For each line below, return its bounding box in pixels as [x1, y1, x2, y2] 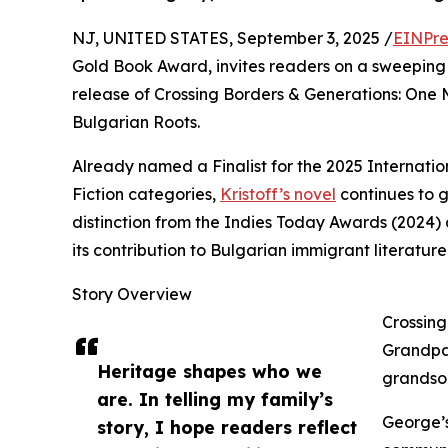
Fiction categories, [72, 184, 220, 205]
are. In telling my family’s [97, 388, 333, 411]
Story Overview [72, 284, 192, 305]
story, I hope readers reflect [97, 416, 357, 439]
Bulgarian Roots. [72, 112, 200, 133]
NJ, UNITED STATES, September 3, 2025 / [72, 28, 393, 49]
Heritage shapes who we [97, 360, 322, 383]
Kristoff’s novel [220, 184, 336, 205]
